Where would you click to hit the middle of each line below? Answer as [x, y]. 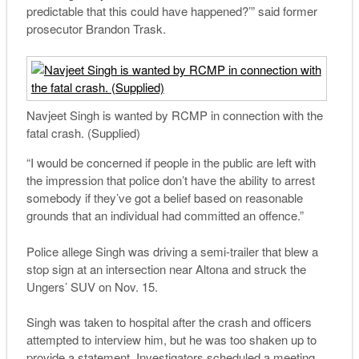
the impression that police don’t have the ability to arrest [170, 180]
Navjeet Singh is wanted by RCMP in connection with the [174, 115]
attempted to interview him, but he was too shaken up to [171, 340]
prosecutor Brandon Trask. [96, 29]
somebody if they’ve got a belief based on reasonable [164, 198]
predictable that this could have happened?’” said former [171, 11]
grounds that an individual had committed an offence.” [165, 216]
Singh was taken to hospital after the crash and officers [169, 322]
